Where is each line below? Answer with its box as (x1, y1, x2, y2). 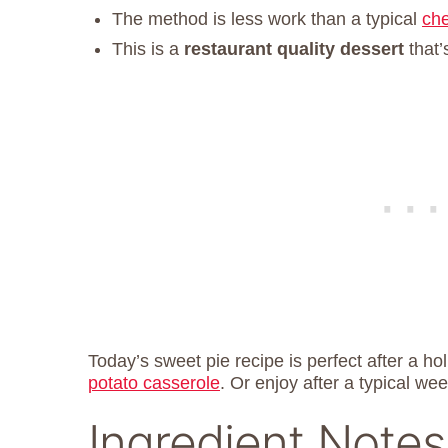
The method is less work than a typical (112, 8, 422, 29)
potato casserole (88, 372, 220, 393)
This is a (112, 38, 184, 59)
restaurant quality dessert (184, 38, 404, 59)
